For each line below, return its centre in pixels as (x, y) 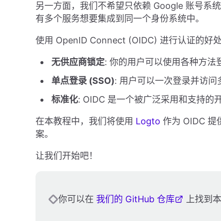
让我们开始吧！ (67, 156)
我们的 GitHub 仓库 (135, 199)
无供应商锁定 (78, 62)
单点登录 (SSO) (83, 81)
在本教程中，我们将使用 (86, 121)
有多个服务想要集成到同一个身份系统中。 (120, 19)
